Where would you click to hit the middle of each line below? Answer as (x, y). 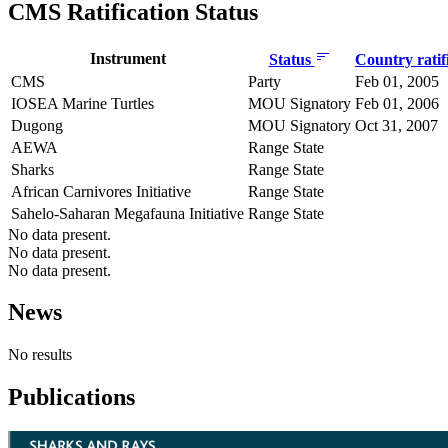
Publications (71, 397)
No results (40, 355)
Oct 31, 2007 (396, 125)
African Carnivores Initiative (101, 191)
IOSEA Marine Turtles (82, 103)
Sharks (32, 169)
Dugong (37, 125)
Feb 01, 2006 (397, 103)
